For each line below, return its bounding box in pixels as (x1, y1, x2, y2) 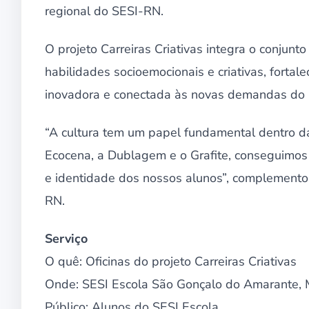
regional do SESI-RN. (45, 2, 163, 19)
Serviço (45, 230, 88, 247)
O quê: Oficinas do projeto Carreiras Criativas (45, 252, 297, 270)
